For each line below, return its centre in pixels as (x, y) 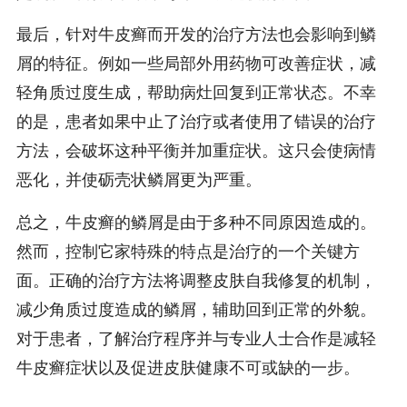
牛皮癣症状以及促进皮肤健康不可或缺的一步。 (188, 367)
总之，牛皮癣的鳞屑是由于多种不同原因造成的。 (196, 222)
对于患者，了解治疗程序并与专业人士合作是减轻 (196, 338)
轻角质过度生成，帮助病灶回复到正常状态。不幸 (196, 93)
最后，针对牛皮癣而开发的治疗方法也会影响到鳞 (196, 35)
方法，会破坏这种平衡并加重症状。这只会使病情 (196, 151)
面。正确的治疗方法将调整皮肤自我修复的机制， (196, 280)
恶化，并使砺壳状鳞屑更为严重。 (139, 180)
